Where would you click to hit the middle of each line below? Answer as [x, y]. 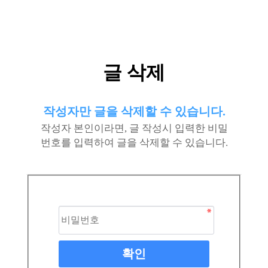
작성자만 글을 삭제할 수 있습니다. [134, 111]
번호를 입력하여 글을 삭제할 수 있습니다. [134, 143]
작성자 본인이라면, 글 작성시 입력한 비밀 [134, 128]
